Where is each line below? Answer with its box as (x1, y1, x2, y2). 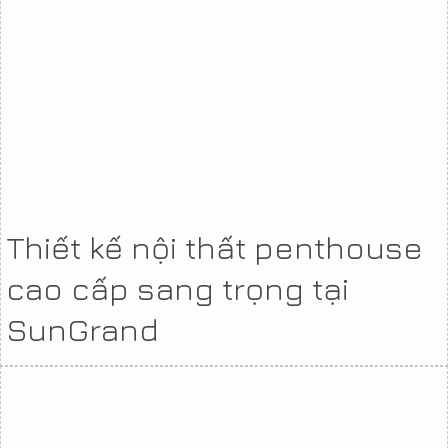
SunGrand (6, 309, 159, 348)
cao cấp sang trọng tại (6, 268, 349, 307)
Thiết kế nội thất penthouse (6, 227, 423, 266)
